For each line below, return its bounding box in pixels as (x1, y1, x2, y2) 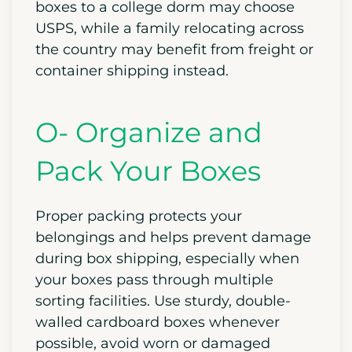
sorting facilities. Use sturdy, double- (35, 291, 291, 310)
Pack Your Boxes (35, 153, 261, 188)
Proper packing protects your (35, 207, 242, 225)
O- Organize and (35, 115, 262, 149)
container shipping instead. (35, 61, 229, 79)
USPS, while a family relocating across (35, 19, 304, 37)
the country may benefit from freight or (35, 40, 313, 58)
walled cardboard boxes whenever (35, 313, 280, 331)
